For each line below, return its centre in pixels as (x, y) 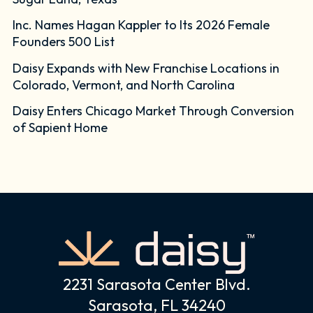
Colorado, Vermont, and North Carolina (124, 85)
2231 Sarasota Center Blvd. (156, 285)
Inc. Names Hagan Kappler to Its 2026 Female (141, 25)
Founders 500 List (64, 42)
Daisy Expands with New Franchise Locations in (146, 68)
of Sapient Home (60, 128)
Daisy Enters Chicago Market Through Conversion (154, 111)
